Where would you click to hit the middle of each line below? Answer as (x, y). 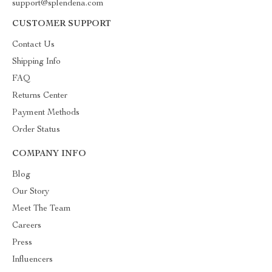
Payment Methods (46, 113)
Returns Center (40, 96)
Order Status (36, 130)
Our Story (31, 192)
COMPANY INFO (49, 154)
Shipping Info (36, 62)
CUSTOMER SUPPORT (62, 24)
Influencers (32, 260)
